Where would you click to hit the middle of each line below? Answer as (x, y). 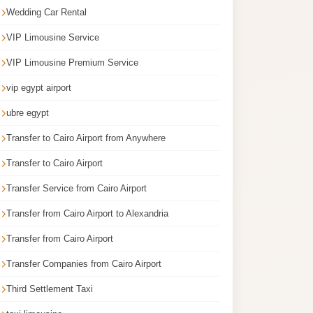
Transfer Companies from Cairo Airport (84, 264)
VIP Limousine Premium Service (72, 63)
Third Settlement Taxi (50, 289)
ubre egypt (28, 113)
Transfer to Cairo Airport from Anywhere (86, 138)
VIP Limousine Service (53, 37)
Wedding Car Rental (46, 12)
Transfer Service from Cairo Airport (77, 188)
